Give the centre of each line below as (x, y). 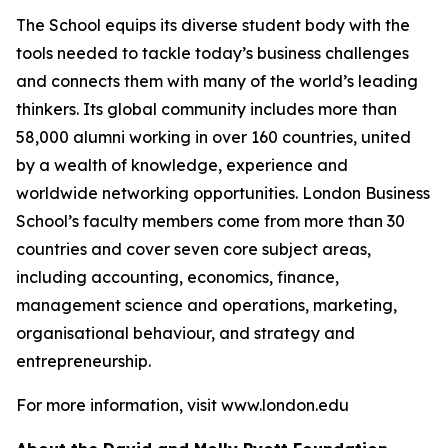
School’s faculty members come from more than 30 (210, 221)
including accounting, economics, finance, (177, 277)
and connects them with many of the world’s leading (217, 81)
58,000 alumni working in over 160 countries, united (213, 137)
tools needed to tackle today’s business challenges (212, 53)
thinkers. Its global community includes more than (206, 109)
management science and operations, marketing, (206, 305)
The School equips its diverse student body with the (213, 25)
